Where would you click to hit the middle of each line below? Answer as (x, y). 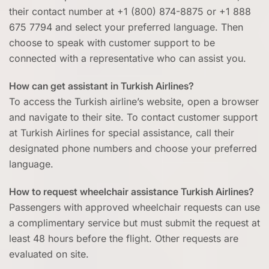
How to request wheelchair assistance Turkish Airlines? (131, 192)
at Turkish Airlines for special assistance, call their (122, 133)
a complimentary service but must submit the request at (134, 223)
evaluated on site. (49, 254)
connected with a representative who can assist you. (128, 59)
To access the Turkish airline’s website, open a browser (134, 102)
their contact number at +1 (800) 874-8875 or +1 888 (130, 12)
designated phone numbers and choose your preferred (133, 149)
